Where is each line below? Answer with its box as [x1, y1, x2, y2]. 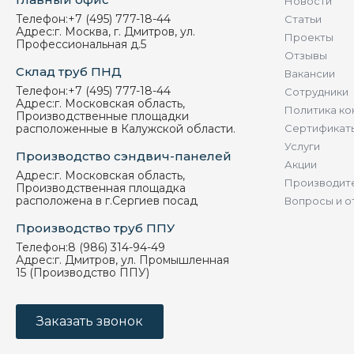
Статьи [284, 13, 322, 26]
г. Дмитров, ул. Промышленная [55, 253, 229, 268]
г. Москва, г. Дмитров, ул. [55, 24, 195, 40]
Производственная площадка [16, 181, 186, 196]
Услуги [284, 140, 320, 153]
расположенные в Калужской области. [16, 122, 235, 137]
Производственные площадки [16, 109, 189, 124]
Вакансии [284, 67, 335, 81]
